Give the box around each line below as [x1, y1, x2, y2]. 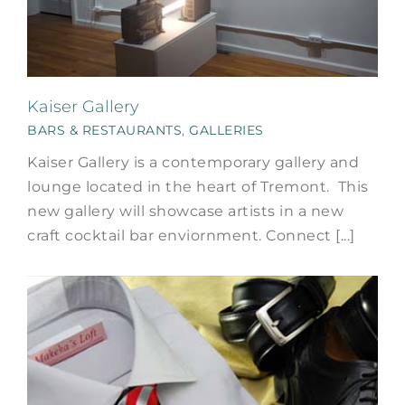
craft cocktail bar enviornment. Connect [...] [27, 226, 355, 244]
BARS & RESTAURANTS [27, 121, 182, 138]
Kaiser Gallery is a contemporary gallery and [27, 153, 359, 171]
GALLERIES [189, 121, 264, 138]
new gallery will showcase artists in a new [27, 202, 344, 220]
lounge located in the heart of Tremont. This [27, 177, 369, 195]
